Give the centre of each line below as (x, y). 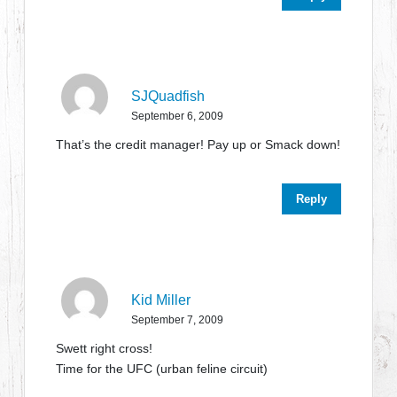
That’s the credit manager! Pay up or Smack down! (198, 144)
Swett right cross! (105, 348)
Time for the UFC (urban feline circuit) (162, 369)
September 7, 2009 (178, 320)
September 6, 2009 (178, 116)
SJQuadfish (168, 96)
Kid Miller (161, 300)
